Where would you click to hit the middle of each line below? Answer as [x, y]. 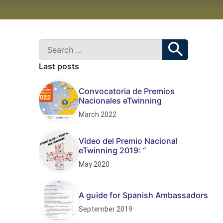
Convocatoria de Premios [127, 91]
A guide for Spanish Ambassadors [143, 195]
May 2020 [94, 164]
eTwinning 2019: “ [112, 150]
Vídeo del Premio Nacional [128, 141]
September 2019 [106, 209]
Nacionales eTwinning [120, 100]
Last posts [59, 66]
